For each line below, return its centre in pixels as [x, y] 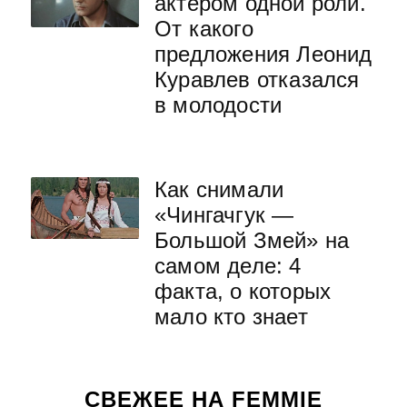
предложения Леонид [263, 54]
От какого [204, 29]
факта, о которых [243, 291]
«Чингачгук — [224, 215]
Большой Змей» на [252, 240]
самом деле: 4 [228, 266]
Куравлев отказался [257, 79]
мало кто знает [231, 317]
